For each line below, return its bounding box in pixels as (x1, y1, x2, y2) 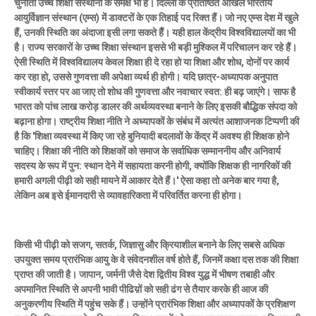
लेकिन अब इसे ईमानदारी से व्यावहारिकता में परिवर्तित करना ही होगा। (14, 189, 242, 201)
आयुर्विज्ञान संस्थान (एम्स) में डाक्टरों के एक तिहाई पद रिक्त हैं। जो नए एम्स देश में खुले (14, 11, 298, 23)
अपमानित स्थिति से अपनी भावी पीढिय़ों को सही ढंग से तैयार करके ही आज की (14, 283, 268, 295)
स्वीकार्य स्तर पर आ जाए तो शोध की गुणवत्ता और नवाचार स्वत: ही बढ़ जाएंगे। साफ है (14, 85, 296, 97)
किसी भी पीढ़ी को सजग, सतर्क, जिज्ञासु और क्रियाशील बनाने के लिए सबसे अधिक (14, 238, 284, 250)
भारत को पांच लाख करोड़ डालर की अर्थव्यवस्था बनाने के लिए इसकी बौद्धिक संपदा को (14, 100, 297, 112)
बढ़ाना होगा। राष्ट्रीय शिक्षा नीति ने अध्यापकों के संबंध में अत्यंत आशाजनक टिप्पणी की (14, 115, 299, 127)
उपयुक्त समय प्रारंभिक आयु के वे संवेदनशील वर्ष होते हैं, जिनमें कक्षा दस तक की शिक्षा (14, 253, 298, 265)
